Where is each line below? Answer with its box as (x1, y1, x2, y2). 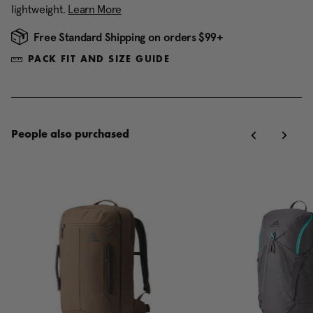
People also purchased (11, 129, 129, 140)
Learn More (68, 2, 122, 16)
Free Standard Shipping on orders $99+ (33, 30, 224, 44)
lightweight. (11, 2, 68, 16)
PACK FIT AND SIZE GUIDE (28, 54, 170, 65)
